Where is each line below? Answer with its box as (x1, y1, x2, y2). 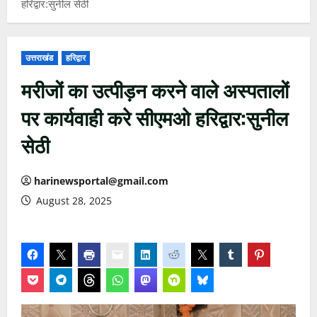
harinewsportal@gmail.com (34, 174, 168, 188)
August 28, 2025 (33, 194, 112, 207)
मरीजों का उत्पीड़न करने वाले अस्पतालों (21, 75, 289, 104)
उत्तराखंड (25, 52, 54, 64)
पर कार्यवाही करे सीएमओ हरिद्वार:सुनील (21, 103, 288, 132)
